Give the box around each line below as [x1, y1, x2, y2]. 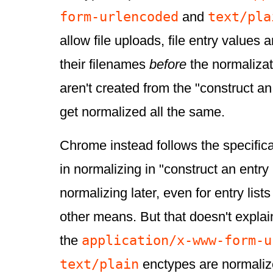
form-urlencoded [60, 9, 179, 25]
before [149, 57, 186, 73]
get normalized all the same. [60, 104, 225, 120]
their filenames [60, 57, 149, 73]
